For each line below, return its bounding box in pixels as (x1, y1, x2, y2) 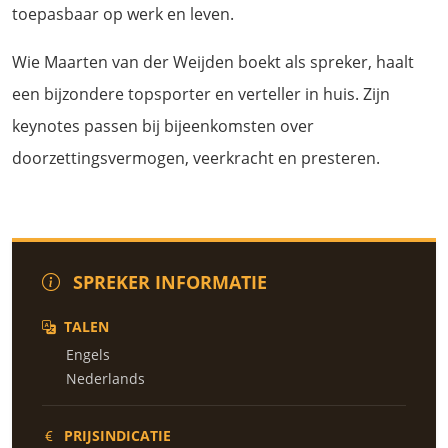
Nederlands (66, 369, 145, 388)
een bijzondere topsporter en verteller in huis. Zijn (12, 83, 390, 105)
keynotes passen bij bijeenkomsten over (12, 115, 314, 137)
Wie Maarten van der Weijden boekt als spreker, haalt (12, 51, 414, 73)
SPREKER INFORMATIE (68, 270, 267, 294)
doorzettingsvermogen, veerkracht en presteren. (12, 147, 380, 169)
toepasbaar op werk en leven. (12, 3, 234, 25)
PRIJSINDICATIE (64, 426, 171, 445)
